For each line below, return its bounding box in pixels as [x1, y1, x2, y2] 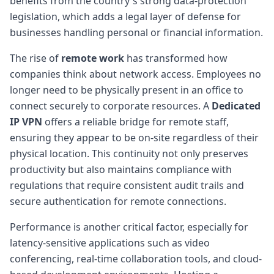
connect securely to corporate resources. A [10, 98, 212, 113]
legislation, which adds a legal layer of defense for [10, 9, 241, 23]
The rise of [10, 51, 61, 65]
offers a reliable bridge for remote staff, [42, 114, 229, 128]
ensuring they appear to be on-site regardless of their [10, 130, 259, 144]
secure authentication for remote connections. [10, 194, 226, 208]
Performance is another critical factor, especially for [10, 220, 248, 234]
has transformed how [124, 51, 228, 65]
